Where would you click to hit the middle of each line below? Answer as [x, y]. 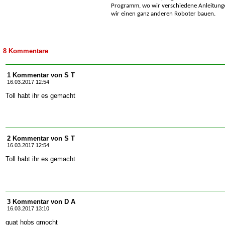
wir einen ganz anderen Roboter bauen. [163, 14]
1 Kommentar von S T [41, 75]
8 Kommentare [26, 51]
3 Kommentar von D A [41, 202]
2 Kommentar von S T [41, 138]
